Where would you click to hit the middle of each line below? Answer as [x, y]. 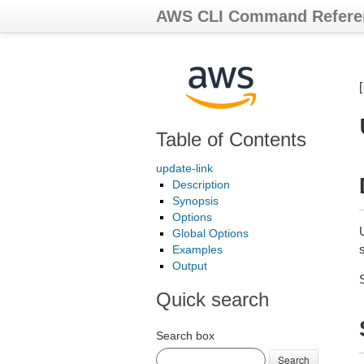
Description [201, 184]
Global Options [210, 233]
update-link [184, 168]
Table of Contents [231, 139]
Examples [197, 249]
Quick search [212, 299]
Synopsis [195, 201]
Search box [185, 336]
